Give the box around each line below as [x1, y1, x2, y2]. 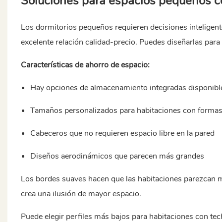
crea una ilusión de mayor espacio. [20, 188, 141, 199]
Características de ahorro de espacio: [20, 59, 150, 70]
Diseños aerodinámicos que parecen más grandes [30, 150, 205, 162]
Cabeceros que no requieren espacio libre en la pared [30, 127, 215, 139]
